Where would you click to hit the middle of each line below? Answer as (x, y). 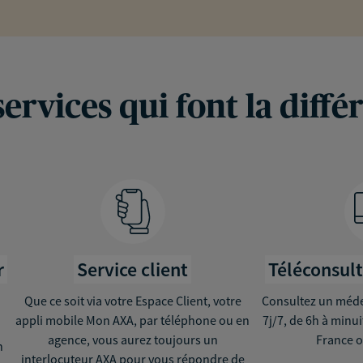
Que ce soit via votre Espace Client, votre (132, 300)
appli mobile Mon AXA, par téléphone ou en (133, 320)
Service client (133, 269)
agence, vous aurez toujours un (132, 339)
